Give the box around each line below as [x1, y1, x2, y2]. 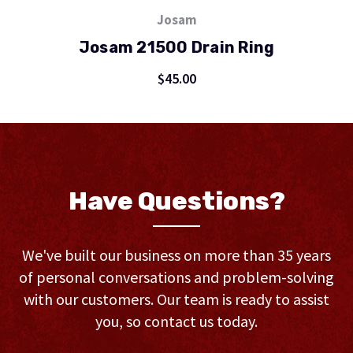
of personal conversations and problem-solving [19, 266, 334, 287]
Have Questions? [68, 185, 285, 216]
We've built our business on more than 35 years [22, 244, 331, 265]
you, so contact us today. [95, 310, 258, 331]
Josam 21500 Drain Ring [78, 37, 275, 57]
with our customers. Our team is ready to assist [24, 288, 329, 309]
